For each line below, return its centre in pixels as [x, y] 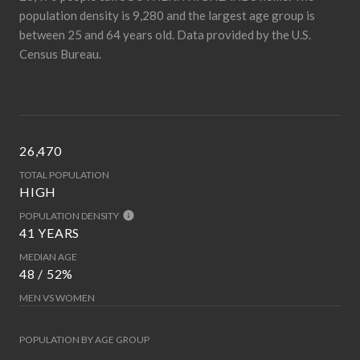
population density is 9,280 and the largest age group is [167, 15]
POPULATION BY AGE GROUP [84, 339]
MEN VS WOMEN [57, 297]
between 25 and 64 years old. [97, 34]
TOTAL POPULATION [64, 174]
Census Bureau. [60, 53]
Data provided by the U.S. [243, 34]
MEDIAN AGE [48, 256]
